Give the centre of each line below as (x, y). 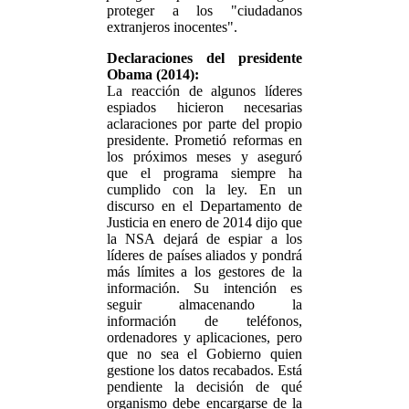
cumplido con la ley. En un (204, 189)
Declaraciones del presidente (204, 58)
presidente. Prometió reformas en (204, 140)
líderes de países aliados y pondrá (204, 255)
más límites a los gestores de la (204, 272)
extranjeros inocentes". (172, 27)
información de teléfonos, (204, 321)
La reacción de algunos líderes (204, 91)
